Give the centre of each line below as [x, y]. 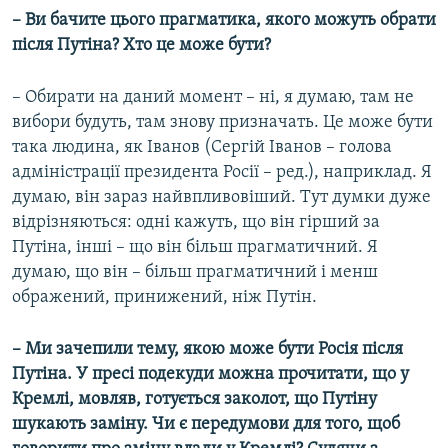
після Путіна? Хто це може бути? [141, 46]
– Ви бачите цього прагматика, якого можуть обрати [224, 21]
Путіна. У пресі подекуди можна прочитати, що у [210, 375]
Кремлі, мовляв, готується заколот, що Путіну [194, 400]
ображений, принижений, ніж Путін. [164, 298]
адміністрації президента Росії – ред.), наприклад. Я [222, 173]
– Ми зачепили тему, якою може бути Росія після [207, 350]
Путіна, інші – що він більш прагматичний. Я [195, 248]
